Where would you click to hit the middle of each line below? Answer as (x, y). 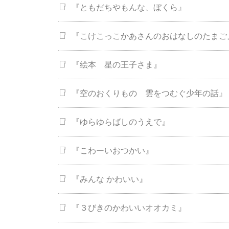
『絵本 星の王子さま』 (117, 65)
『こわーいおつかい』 (112, 151)
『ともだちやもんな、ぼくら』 (129, 8)
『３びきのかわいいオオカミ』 (129, 208)
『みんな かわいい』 (109, 179)
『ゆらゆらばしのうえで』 (121, 122)
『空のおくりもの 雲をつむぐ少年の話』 (149, 94)
